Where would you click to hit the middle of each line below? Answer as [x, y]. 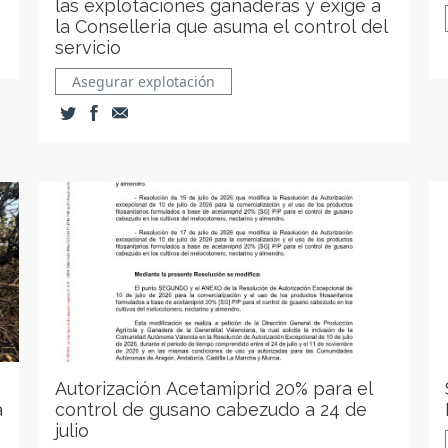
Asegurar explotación [144, 81]
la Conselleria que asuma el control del [222, 26]
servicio [88, 47]
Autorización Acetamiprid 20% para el [214, 388]
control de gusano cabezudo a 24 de [211, 409]
